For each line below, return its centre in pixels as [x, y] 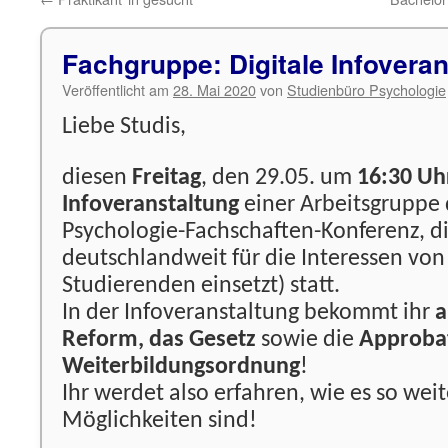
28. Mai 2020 [214, 89]
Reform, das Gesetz [159, 340]
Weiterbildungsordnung [181, 367]
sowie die [307, 340]
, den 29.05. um [279, 178]
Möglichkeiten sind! [159, 421]
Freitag [166, 178]
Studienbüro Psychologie [366, 89]
